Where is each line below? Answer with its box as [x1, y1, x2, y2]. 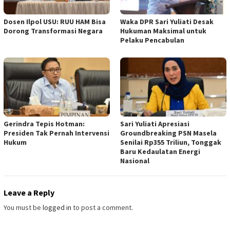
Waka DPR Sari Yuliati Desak [120, 16, 214, 26]
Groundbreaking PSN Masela [120, 128, 217, 138]
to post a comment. [71, 203, 133, 213]
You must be [4, 203, 43, 213]
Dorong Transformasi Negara [4, 26, 103, 35]
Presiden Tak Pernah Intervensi [4, 128, 109, 138]
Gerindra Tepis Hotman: [4, 119, 85, 129]
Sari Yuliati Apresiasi [120, 119, 189, 129]
